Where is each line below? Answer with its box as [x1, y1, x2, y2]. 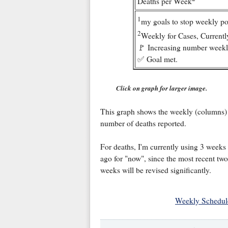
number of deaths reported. [100, 118, 186, 129]
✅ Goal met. [137, 54, 178, 65]
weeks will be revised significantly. [100, 165, 211, 176]
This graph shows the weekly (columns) [100, 106, 227, 117]
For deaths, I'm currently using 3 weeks [100, 141, 226, 152]
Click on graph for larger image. [116, 83, 207, 93]
